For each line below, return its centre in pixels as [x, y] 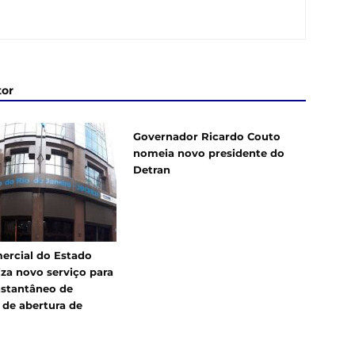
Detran [152, 169]
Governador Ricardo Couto [207, 136]
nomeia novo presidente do [209, 153]
